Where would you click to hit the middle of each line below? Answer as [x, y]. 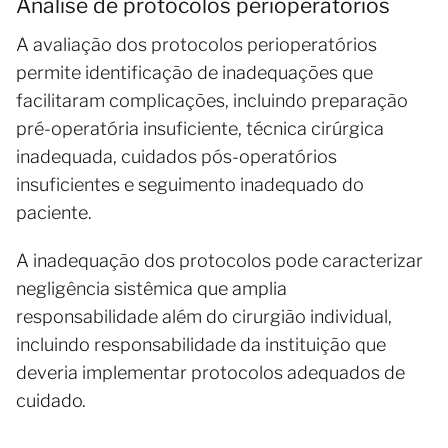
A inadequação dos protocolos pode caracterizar [219, 260]
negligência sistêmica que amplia [151, 288]
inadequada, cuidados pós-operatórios [176, 156]
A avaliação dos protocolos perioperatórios [196, 44]
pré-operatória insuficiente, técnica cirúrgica [200, 128]
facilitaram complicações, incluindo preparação [212, 100]
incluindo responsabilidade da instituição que [201, 344]
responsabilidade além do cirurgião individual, [204, 316]
